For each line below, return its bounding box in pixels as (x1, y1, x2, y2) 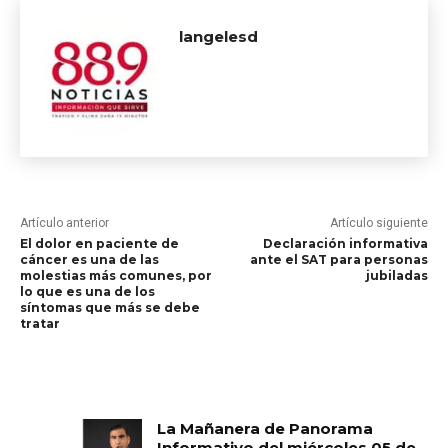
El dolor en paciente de (20, 236, 179, 251)
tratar (20, 316, 60, 331)
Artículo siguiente (329, 216, 428, 230)
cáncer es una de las (20, 252, 159, 267)
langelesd (179, 27, 258, 46)
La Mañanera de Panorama (157, 419, 374, 438)
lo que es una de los (20, 284, 155, 299)
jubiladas (365, 268, 428, 283)
